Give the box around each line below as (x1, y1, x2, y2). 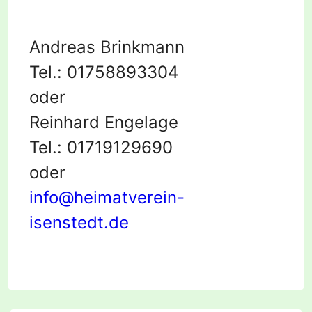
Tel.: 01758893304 (29, 62, 178, 83)
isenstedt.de (29, 212, 129, 233)
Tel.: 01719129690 (29, 137, 173, 158)
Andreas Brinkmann (29, 37, 185, 58)
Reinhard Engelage (29, 112, 178, 133)
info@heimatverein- (29, 187, 185, 208)
